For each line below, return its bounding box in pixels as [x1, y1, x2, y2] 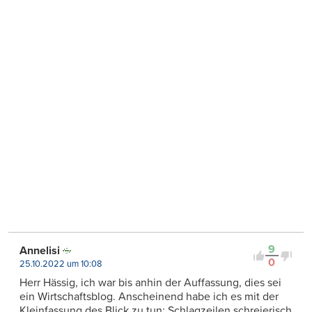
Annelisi [19, 244, 60, 258]
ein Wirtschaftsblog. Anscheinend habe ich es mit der [19, 290, 279, 304]
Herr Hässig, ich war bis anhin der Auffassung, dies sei [19, 276, 281, 290]
